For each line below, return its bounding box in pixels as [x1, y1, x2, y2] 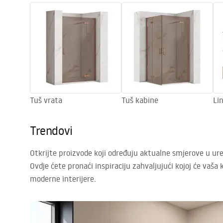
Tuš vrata [30, 95, 62, 105]
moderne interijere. [30, 173, 96, 184]
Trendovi [30, 122, 73, 138]
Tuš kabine [121, 95, 158, 105]
